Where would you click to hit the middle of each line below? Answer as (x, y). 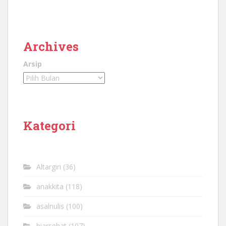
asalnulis (50, 206)
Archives (51, 47)
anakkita (50, 187)
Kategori (49, 126)
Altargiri (49, 167)
